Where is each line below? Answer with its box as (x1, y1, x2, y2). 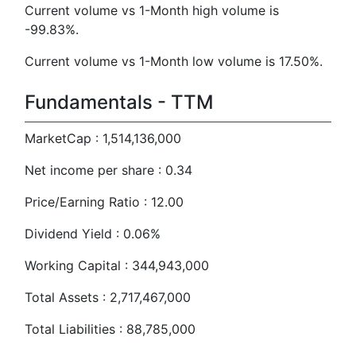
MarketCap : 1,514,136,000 (25, 130, 181, 146)
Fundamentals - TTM (25, 91, 214, 114)
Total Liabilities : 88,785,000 (25, 321, 195, 337)
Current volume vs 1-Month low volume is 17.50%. (25, 53, 323, 69)
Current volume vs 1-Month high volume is (25, 2, 279, 18)
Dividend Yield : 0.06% (25, 226, 161, 242)
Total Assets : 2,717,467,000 (25, 289, 191, 305)
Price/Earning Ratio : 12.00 (25, 194, 184, 210)
